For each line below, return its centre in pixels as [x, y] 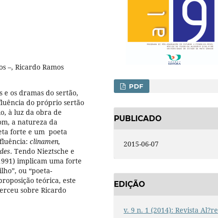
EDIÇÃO [129, 184]
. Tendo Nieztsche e [42, 151]
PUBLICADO [138, 118]
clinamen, [44, 141]
